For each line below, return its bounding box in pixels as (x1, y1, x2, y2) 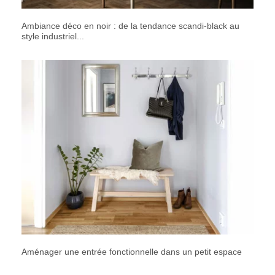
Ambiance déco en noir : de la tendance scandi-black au (21, 21, 239, 31)
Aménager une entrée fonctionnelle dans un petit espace (21, 246, 242, 257)
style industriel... (21, 31, 84, 42)
